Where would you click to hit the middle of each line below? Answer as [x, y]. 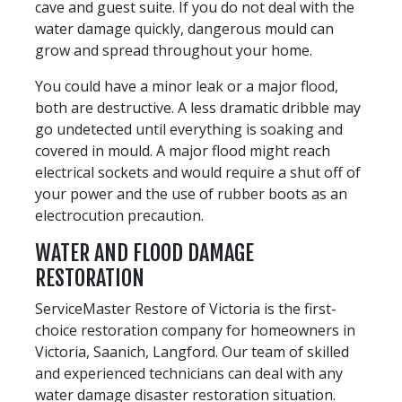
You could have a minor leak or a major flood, [187, 86]
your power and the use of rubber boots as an [191, 193]
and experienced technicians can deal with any [189, 373]
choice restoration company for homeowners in [195, 330]
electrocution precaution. [119, 215]
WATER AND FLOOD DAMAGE [144, 253]
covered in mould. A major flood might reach [183, 150]
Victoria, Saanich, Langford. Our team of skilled [192, 351]
